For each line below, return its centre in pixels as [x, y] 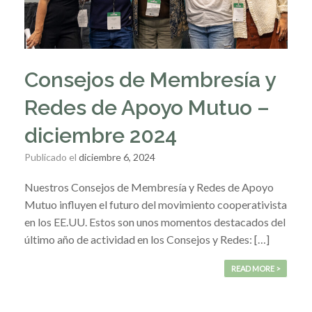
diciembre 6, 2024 [117, 157]
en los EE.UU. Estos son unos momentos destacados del [155, 222]
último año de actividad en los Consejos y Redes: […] [147, 239]
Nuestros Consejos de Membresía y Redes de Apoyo [149, 187]
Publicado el [55, 157]
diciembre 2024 [101, 135]
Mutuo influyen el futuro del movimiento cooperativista [156, 204]
